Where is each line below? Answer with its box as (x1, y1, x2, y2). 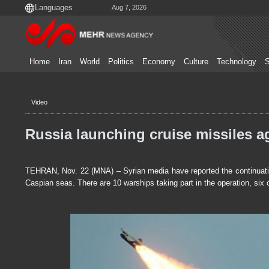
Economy (142, 58, 175, 66)
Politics (108, 58, 134, 66)
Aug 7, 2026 (112, 4, 147, 11)
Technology (217, 58, 256, 66)
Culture (184, 58, 208, 66)
